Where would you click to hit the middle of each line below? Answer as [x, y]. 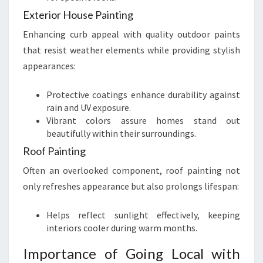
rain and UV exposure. [89, 107]
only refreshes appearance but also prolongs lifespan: [131, 186]
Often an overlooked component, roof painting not [131, 170]
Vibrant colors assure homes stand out [143, 120]
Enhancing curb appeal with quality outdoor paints [131, 34]
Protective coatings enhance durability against [143, 95]
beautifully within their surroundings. [121, 133]
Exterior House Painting [78, 15]
